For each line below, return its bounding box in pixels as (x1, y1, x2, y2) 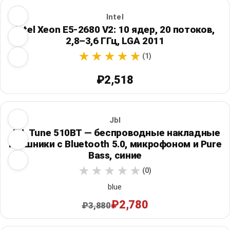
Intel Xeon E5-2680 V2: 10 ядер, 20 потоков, (15, 24, 215, 36)
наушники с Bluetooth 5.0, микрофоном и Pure (8, 138, 222, 150)
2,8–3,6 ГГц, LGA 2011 (66, 35, 164, 47)
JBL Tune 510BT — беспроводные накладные (10, 127, 220, 139)
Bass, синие (88, 149, 142, 162)
